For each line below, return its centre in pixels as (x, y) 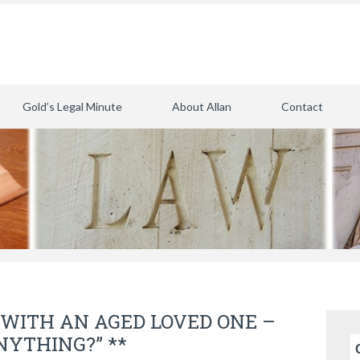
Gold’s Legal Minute (72, 106)
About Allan (202, 106)
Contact (302, 106)
